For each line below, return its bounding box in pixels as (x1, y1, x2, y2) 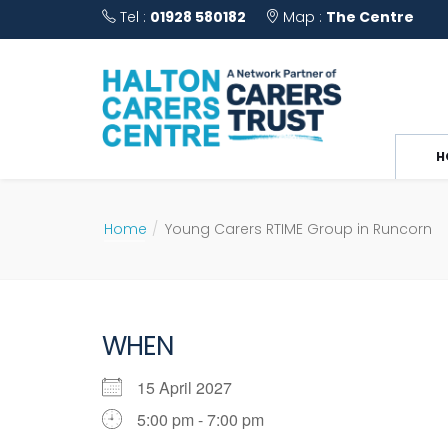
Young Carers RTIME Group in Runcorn (165, 219, 432, 239)
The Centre (326, 7, 414, 27)
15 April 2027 (137, 376, 248, 399)
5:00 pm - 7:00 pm (137, 408, 264, 431)
